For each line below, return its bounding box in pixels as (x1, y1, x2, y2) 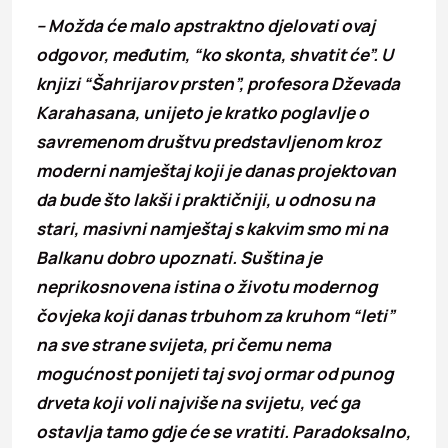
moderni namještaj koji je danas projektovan (36, 158, 396, 182)
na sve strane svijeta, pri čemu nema (36, 332, 331, 356)
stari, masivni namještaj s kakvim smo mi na (36, 216, 388, 240)
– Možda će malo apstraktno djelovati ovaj (36, 13, 375, 37)
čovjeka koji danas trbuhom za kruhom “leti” (36, 303, 395, 327)
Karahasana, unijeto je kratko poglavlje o (36, 100, 369, 124)
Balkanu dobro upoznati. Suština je (36, 245, 322, 269)
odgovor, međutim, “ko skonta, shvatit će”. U (36, 42, 393, 66)
